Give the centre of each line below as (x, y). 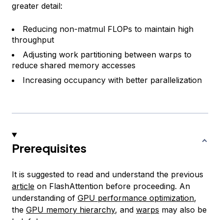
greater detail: (37, 6)
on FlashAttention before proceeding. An (112, 186)
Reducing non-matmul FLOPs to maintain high (108, 29)
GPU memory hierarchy (70, 210)
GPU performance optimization (136, 198)
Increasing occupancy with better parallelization (112, 80)
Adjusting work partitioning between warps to (107, 55)
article (23, 186)
